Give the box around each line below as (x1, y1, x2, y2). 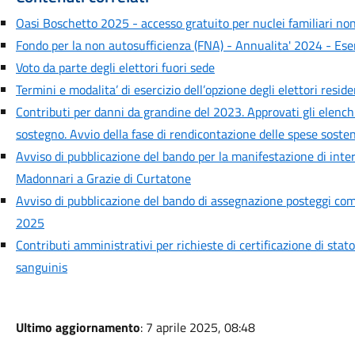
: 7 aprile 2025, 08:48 (139, 318, 255, 337)
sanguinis (15, 258, 67, 277)
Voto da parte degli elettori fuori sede (15, 58, 215, 77)
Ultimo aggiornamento (15, 318, 140, 337)
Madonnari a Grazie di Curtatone (15, 169, 191, 188)
